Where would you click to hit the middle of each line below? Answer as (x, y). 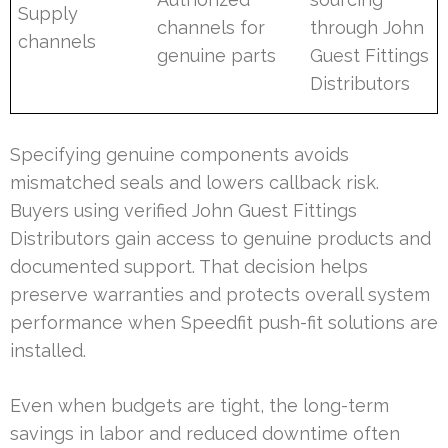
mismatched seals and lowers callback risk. (194, 182)
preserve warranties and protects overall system (220, 294)
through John (367, 27)
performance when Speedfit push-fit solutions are (224, 322)
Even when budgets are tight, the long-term (199, 405)
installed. (48, 350)
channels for (211, 27)
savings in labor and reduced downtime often (205, 433)
